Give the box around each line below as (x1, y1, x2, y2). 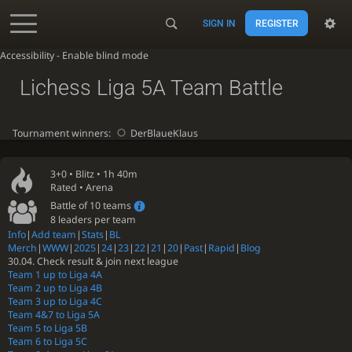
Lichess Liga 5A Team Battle (19, 75, 283, 101)
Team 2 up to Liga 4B (8, 281, 102, 295)
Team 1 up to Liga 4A (8, 268, 102, 282)
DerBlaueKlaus (130, 126, 198, 140)
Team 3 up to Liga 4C (8, 295, 102, 309)
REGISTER (255, 17, 299, 29)
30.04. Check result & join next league (8, 255, 178, 269)
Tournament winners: (12, 126, 113, 140)
